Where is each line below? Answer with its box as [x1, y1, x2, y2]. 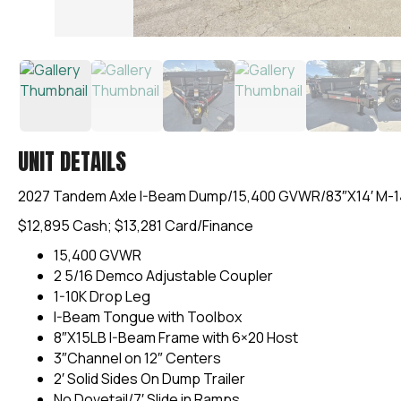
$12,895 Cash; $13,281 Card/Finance [18, 215, 253, 235]
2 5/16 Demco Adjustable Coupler [54, 265, 273, 286]
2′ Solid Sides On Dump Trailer [54, 368, 245, 388]
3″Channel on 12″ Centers [54, 347, 221, 368]
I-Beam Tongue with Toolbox [54, 306, 242, 327]
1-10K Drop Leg [54, 286, 150, 306]
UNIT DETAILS [18, 144, 126, 178]
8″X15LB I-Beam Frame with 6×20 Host [54, 327, 298, 347]
